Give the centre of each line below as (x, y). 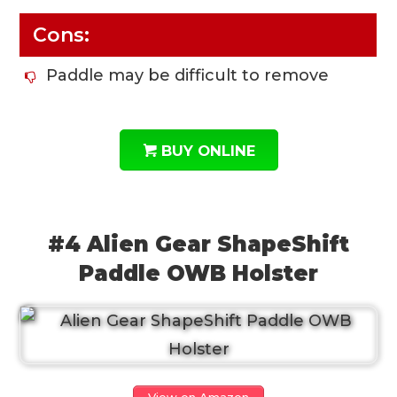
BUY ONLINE (208, 150)
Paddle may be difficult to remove (188, 75)
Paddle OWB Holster (198, 273)
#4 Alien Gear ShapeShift (198, 244)
